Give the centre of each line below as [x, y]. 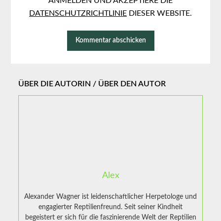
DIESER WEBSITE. [159, 13]
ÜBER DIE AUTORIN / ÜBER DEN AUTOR [92, 84]
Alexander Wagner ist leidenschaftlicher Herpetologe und [110, 197]
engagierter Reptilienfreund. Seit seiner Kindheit [110, 207]
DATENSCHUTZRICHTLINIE [78, 13]
